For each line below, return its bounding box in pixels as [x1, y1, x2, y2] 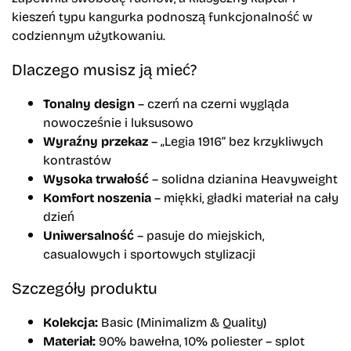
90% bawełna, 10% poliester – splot [96, 331, 305, 349]
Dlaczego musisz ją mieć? [12, 56, 197, 81]
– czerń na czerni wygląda [135, 93, 289, 112]
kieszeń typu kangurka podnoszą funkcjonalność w [12, 6, 313, 25]
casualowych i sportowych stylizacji [43, 244, 255, 262]
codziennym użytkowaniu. [12, 25, 165, 44]
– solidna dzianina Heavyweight [149, 168, 338, 187]
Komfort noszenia [43, 187, 151, 207]
